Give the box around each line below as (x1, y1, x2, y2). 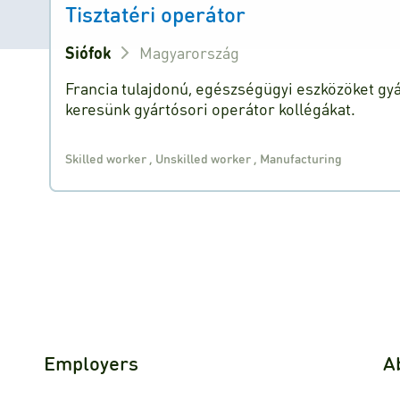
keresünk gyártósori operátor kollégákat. (65, 98, 356, 119)
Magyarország (139, 42, 240, 62)
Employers (43, 350, 138, 375)
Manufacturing (260, 149, 343, 166)
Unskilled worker (155, 149, 254, 166)
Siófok (65, 42, 112, 62)
